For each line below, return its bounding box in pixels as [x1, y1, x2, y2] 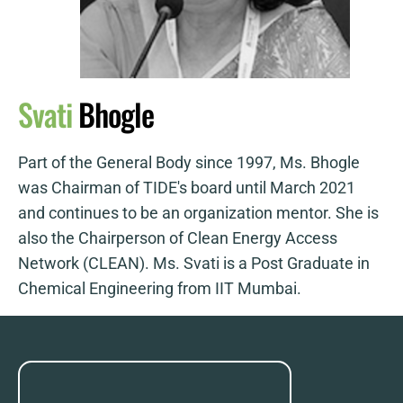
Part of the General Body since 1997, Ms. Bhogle [18, 153, 360, 172]
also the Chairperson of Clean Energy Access [18, 228, 337, 247]
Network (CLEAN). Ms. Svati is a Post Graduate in [18, 254, 370, 273]
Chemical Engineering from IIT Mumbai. [18, 279, 301, 298]
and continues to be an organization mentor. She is [18, 203, 379, 222]
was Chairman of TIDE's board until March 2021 [18, 178, 355, 197]
